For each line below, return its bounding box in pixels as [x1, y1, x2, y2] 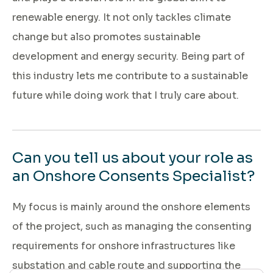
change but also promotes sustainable [12, 30, 200, 43]
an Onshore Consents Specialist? [12, 166, 255, 185]
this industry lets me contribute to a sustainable [12, 69, 248, 82]
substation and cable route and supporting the [12, 258, 241, 272]
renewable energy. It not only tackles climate [12, 10, 231, 24]
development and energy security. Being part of [12, 49, 245, 63]
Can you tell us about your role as [12, 148, 253, 167]
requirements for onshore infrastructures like [12, 239, 235, 252]
